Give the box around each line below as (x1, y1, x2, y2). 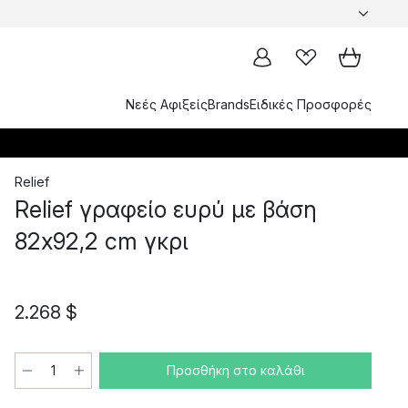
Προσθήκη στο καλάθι (166, 362, 305, 378)
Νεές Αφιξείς (126, 97, 208, 112)
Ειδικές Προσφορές (250, 97, 372, 112)
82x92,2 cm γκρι (15, 228, 189, 255)
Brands (208, 97, 250, 112)
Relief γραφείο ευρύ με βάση (15, 196, 317, 223)
